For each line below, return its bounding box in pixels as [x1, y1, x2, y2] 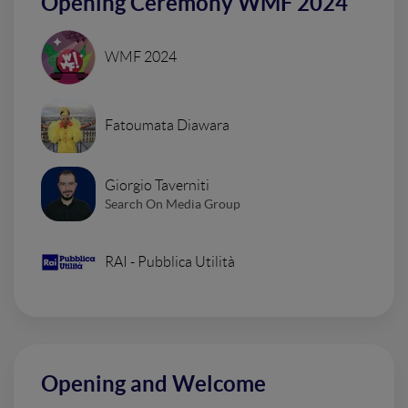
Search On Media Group [105, 196, 240, 211]
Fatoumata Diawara [105, 117, 229, 133]
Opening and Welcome [41, 372, 266, 396]
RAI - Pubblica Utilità [105, 254, 235, 270]
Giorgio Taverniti [105, 177, 209, 193]
